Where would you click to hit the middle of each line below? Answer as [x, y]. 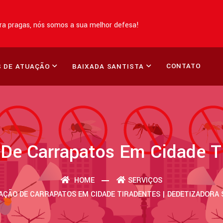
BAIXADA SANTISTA [108, 66]
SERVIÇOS [145, 180]
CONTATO [183, 66]
